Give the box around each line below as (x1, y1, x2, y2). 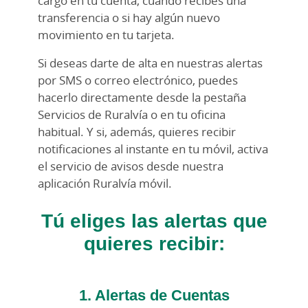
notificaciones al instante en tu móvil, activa (38, 141, 268, 157)
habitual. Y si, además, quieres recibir (38, 124, 236, 140)
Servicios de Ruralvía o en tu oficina (38, 107, 225, 123)
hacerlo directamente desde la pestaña (38, 89, 246, 106)
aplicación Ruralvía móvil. (38, 175, 172, 192)
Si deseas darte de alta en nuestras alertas (38, 55, 263, 71)
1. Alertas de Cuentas (78, 284, 230, 305)
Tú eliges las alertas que (41, 207, 267, 234)
